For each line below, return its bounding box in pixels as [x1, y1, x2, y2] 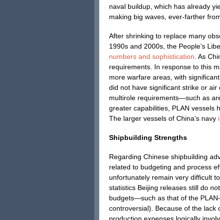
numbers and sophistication [109, 53, 194, 60]
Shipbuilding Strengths [109, 134, 187, 141]
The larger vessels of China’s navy [109, 114, 216, 122]
